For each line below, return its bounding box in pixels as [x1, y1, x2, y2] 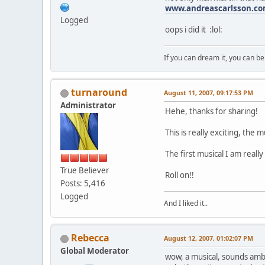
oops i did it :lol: [165, 24, 222, 35]
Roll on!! [165, 169, 194, 180]
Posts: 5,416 [60, 177, 105, 189]
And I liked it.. [164, 198, 208, 208]
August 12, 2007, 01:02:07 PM [164, 233, 253, 243]
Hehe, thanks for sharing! [165, 105, 258, 117]
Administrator [60, 99, 116, 111]
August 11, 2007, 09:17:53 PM [164, 88, 253, 97]
